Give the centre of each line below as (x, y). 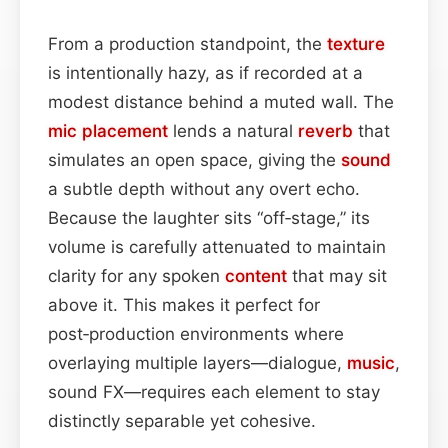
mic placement (108, 130)
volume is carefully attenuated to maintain (217, 246)
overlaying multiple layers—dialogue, (197, 362)
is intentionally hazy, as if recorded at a (205, 72)
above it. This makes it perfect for (184, 304)
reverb (325, 130)
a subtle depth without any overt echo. (204, 188)
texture (356, 43)
